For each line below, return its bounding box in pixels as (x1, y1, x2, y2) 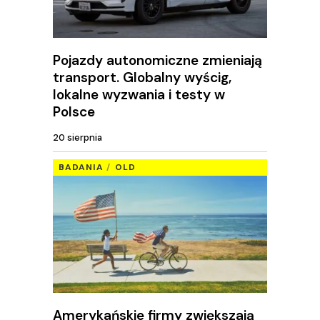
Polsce (53, 102, 95, 121)
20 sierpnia (53, 131, 102, 144)
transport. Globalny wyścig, (53, 68, 231, 86)
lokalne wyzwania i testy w (53, 85, 225, 104)
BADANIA (59, 161, 104, 173)
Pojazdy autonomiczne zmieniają (53, 51, 262, 69)
